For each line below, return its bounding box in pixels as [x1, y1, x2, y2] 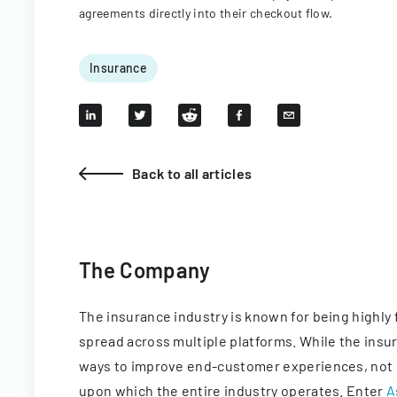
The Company [79, 257, 211, 283]
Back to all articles [132, 165, 253, 182]
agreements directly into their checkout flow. [79, 5, 333, 20]
